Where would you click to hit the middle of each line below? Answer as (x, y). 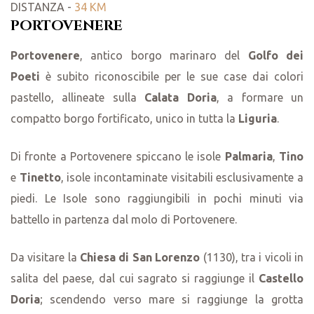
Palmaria (248, 157)
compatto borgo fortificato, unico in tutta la (124, 119)
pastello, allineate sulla (78, 98)
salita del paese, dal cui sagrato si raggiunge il (135, 279)
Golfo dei (276, 56)
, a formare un (260, 98)
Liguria (258, 119)
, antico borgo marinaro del (164, 56)
